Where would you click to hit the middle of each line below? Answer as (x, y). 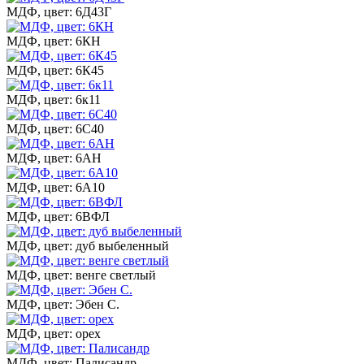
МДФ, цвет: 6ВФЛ (58, 216)
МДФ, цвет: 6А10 (56, 187)
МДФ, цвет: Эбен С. (63, 304)
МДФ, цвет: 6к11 (54, 99)
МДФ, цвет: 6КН (54, 41)
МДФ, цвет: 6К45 (55, 70)
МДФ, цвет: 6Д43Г (59, 11)
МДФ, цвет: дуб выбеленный (88, 245)
